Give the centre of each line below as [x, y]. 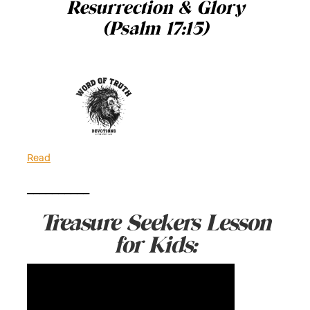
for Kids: [155, 245]
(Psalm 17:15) [155, 29]
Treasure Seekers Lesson [155, 223]
